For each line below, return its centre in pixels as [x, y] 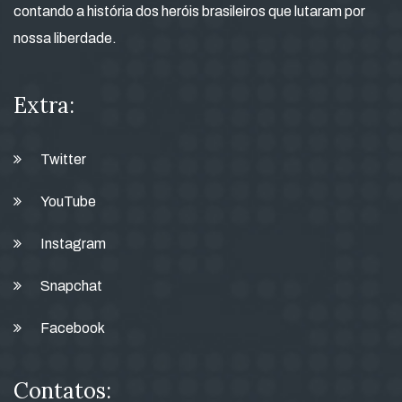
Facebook [73, 328]
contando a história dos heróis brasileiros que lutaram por [189, 11]
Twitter [63, 159]
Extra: [44, 105]
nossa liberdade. [65, 38]
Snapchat [71, 286]
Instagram [73, 244]
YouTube [68, 201]
